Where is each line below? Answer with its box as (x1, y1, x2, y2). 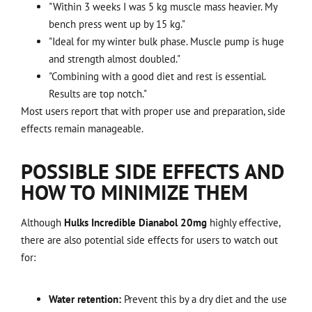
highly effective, (207, 216, 280, 230)
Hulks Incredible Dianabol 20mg (64, 216, 207, 230)
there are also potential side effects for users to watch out (21, 233, 278, 247)
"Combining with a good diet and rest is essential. (49, 69, 265, 83)
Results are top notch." (49, 86, 147, 100)
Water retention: (49, 292, 121, 306)
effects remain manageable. (21, 121, 143, 135)
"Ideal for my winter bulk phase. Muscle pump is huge (49, 34, 284, 48)
